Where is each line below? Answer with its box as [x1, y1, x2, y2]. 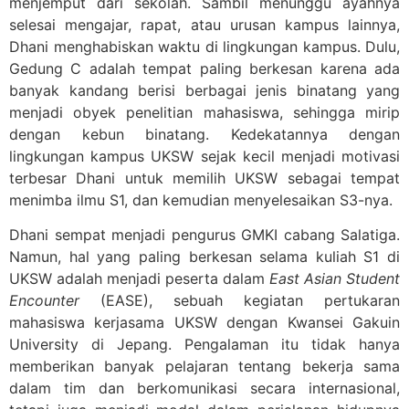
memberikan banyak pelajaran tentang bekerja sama [9, 357, 400, 376]
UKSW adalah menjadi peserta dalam [9, 269, 269, 288]
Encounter [9, 291, 79, 310]
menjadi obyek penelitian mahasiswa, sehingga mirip [9, 102, 400, 121]
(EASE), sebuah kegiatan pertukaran [79, 291, 400, 310]
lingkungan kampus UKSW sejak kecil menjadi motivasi [9, 146, 400, 165]
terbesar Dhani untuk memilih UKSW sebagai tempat [9, 168, 400, 187]
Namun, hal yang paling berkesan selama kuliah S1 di [9, 247, 400, 267]
